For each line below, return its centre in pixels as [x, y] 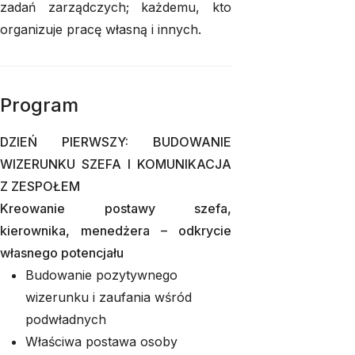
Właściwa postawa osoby [101, 342]
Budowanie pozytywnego [101, 275]
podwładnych [66, 319]
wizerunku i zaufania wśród [109, 297]
